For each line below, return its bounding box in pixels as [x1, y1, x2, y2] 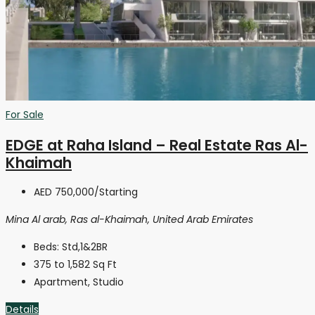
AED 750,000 [34, 185, 94, 200]
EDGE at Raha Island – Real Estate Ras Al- [6, 134, 308, 155]
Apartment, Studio [34, 275, 124, 290]
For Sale [6, 108, 44, 122]
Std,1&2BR [62, 240, 108, 255]
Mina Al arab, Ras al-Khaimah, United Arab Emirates [6, 212, 253, 227]
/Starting [94, 185, 138, 200]
